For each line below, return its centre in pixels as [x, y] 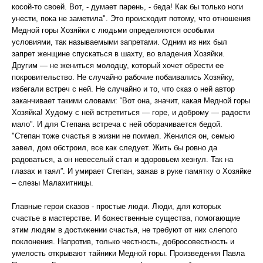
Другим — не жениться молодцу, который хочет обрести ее [118, 65]
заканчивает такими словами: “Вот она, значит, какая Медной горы [131, 101]
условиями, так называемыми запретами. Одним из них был [119, 42]
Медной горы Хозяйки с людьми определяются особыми [113, 30]
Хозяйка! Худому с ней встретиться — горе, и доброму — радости [131, 112]
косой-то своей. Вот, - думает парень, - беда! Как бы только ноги [127, 7]
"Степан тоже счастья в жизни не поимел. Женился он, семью [123, 136]
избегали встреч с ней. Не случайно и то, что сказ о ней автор [123, 89]
